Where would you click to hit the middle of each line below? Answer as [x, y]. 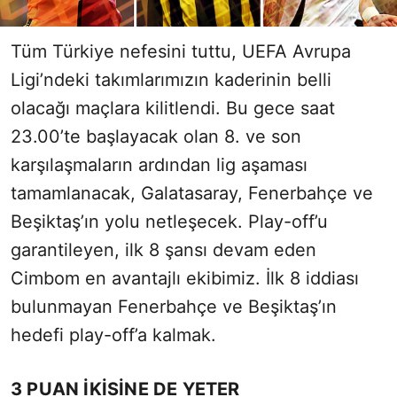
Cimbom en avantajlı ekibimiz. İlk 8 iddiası [185, 279]
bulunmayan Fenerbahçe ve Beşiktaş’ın [174, 307]
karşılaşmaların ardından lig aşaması [159, 165]
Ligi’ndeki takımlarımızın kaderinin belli [171, 80]
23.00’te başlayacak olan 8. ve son [156, 137]
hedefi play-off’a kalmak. [113, 335]
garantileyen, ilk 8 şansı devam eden [163, 250]
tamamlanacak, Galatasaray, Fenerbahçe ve [192, 194]
